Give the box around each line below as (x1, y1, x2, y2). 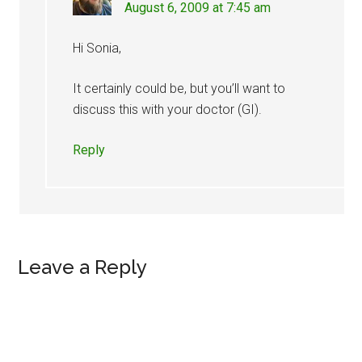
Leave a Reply (18, 255, 148, 280)
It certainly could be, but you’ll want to (73, 81, 286, 97)
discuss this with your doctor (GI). (73, 102, 263, 118)
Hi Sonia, (73, 40, 122, 57)
